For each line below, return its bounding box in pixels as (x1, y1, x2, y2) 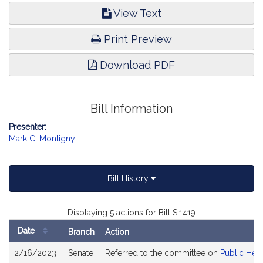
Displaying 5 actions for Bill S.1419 (68, 208, 195, 217)
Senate (68, 248, 93, 258)
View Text (110, 7, 161, 19)
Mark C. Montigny (9, 134, 75, 143)
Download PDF (97, 59, 175, 71)
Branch (68, 227, 95, 237)
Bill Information (90, 102, 173, 116)
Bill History (107, 174, 151, 183)
